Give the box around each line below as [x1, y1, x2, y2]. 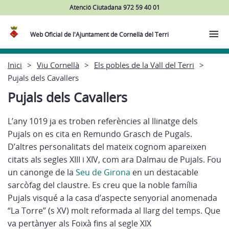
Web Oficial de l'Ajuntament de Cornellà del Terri [30, 30, 169, 39]
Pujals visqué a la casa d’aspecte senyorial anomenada [8, 192, 217, 203]
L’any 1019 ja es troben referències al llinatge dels [8, 116, 198, 127]
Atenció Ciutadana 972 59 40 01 [69, 3, 160, 12]
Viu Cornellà [37, 59, 79, 70]
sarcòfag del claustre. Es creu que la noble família [8, 179, 197, 191]
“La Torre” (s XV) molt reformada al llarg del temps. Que [8, 205, 220, 216]
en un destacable [130, 167, 198, 178]
